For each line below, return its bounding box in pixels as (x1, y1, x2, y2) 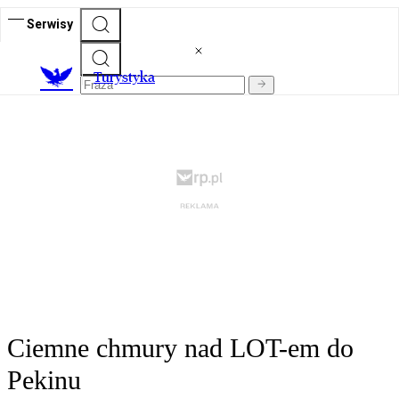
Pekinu (7, 365, 81, 395)
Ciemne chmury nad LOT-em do (7, 333, 354, 363)
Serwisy (27, 16, 73, 31)
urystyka (102, 69, 155, 86)
